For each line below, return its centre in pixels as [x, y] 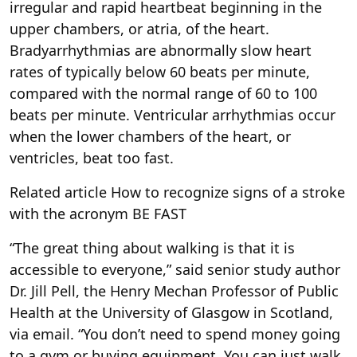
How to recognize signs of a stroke [228, 192]
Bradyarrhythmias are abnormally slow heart [161, 51]
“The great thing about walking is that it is [152, 248]
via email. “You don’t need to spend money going [175, 334]
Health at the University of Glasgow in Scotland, [171, 313]
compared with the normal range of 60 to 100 [163, 94]
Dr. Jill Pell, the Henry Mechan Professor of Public [174, 291]
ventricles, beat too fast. [92, 158]
